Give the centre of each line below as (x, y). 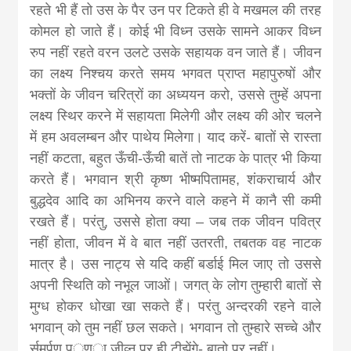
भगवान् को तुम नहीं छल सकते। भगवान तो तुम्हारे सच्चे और (175, 328)
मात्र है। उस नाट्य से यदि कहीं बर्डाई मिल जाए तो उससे (175, 264)
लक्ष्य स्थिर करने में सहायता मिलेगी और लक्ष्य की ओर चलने (175, 116)
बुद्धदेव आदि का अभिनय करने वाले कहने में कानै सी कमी (175, 201)
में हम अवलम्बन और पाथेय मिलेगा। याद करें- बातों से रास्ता (175, 138)
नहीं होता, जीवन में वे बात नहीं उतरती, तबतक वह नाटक (175, 243)
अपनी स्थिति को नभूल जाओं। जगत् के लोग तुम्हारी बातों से (175, 286)
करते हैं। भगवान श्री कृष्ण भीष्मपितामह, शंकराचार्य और (175, 180)
